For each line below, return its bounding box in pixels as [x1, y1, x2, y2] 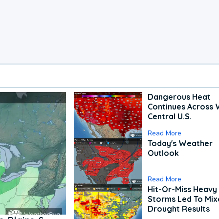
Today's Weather [148, 138, 213, 148]
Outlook [148, 148, 179, 158]
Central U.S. [148, 111, 192, 121]
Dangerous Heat [148, 92, 211, 102]
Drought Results [148, 204, 210, 214]
